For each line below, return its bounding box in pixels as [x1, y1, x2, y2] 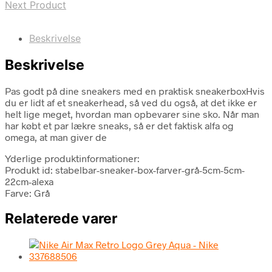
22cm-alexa [5, 175, 53, 187]
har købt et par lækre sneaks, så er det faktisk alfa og [5, 119, 234, 131]
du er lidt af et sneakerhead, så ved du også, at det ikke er [5, 96, 257, 108]
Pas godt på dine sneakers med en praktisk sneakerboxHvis [5, 84, 265, 97]
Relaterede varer [5, 209, 117, 227]
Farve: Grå [5, 186, 50, 199]
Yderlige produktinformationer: [5, 152, 140, 164]
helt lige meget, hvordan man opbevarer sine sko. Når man [5, 107, 259, 120]
